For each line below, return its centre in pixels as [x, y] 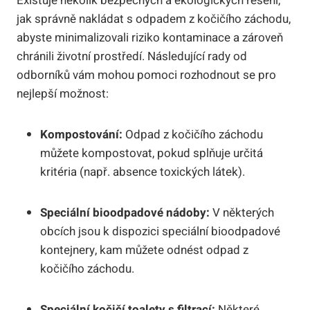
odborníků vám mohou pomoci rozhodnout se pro [146, 75]
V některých [242, 212]
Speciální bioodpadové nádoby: [125, 212]
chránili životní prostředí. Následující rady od [132, 56]
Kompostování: [81, 134]
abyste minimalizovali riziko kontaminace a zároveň [150, 37]
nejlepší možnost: [63, 93]
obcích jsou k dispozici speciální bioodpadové [160, 231]
